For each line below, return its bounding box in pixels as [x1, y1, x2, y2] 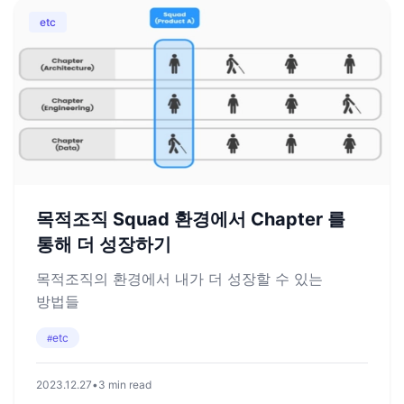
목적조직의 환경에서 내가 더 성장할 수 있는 [36, 270, 323, 288]
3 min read [98, 378, 151, 391]
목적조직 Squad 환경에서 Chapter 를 [36, 208, 345, 230]
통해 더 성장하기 [36, 234, 171, 255]
